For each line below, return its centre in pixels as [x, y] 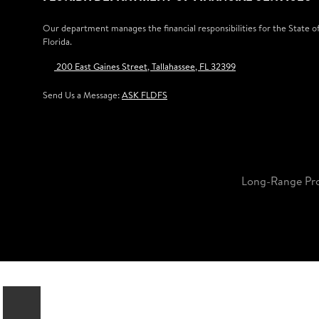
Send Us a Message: [82, 94]
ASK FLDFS [145, 94]
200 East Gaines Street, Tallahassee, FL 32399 [145, 66]
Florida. [57, 41]
